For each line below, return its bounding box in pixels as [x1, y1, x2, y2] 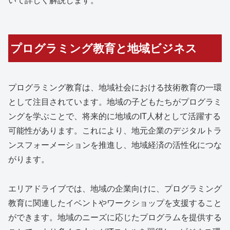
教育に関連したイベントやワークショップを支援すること [8, 196, 222, 208]
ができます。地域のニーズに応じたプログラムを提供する [8, 210, 222, 223]
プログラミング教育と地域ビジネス [10, 40, 198, 56]
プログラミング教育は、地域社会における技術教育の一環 [8, 81, 222, 93]
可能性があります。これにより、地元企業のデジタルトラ [8, 124, 222, 137]
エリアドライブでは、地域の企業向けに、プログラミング [8, 182, 222, 194]
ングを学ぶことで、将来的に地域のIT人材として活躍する [8, 110, 221, 122]
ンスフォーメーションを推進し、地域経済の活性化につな [8, 139, 222, 151]
